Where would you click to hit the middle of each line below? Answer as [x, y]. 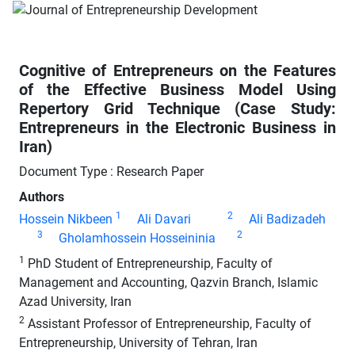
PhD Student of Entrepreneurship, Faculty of [149, 263]
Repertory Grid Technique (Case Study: [177, 108]
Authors [42, 197]
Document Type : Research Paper [111, 171]
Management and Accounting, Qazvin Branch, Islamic [168, 282]
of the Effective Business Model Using [177, 89]
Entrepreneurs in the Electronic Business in [177, 127]
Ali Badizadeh [287, 219]
